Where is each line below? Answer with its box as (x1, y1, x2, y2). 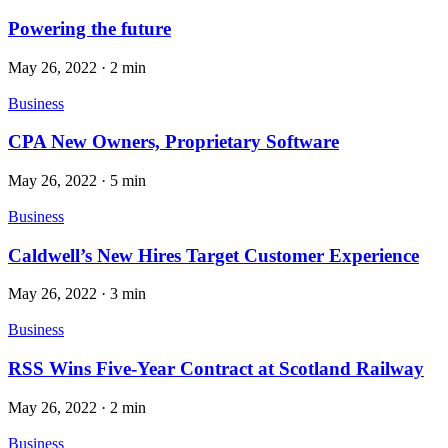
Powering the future (8, 17, 171, 39)
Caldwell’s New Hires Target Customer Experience (8, 244, 419, 266)
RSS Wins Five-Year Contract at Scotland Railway (8, 358, 424, 380)
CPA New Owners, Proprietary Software (8, 131, 339, 153)
